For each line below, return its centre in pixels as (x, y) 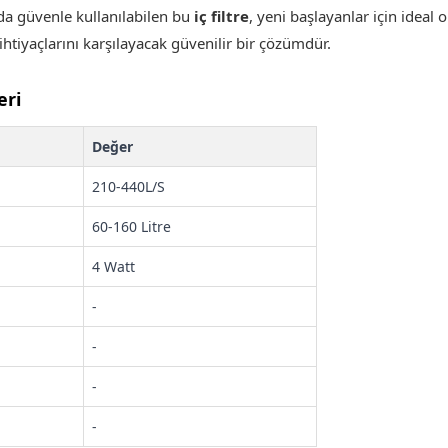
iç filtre (221, 16)
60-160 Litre (131, 226)
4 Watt (113, 266)
